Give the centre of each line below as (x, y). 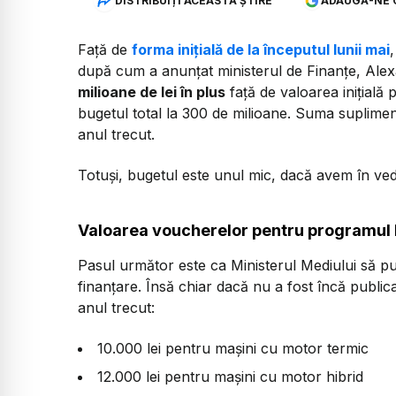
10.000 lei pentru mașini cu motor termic (233, 349)
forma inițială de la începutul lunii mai (261, 50)
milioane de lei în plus (152, 92)
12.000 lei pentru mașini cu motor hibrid (230, 377)
